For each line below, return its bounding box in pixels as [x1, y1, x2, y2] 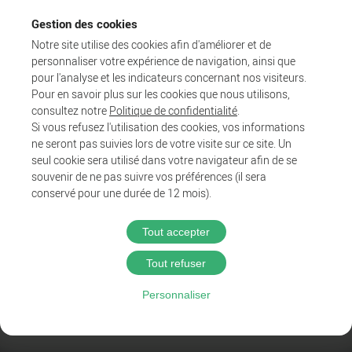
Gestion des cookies [31, 15, 137, 31]
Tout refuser [146, 256, 206, 269]
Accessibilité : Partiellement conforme [86, 321, 266, 336]
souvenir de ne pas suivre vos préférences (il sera [31, 168, 266, 184]
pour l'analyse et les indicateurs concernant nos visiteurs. [31, 69, 306, 85]
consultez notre [31, 102, 109, 118]
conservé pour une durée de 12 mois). [31, 185, 211, 200]
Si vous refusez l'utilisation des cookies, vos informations [31, 119, 305, 134]
